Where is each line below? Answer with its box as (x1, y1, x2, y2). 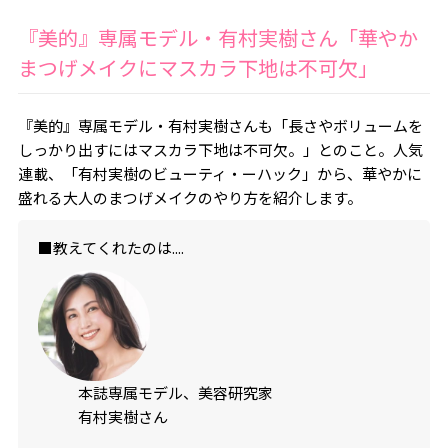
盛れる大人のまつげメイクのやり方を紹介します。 (17, 186, 362, 208)
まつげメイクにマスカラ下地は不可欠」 (17, 52, 378, 82)
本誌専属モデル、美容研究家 (77, 382, 273, 404)
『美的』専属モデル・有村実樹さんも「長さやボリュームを (17, 114, 423, 136)
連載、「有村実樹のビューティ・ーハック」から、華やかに (17, 162, 422, 184)
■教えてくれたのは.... (37, 236, 184, 258)
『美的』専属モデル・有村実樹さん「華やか (17, 22, 418, 52)
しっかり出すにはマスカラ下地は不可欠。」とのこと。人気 (17, 138, 423, 160)
